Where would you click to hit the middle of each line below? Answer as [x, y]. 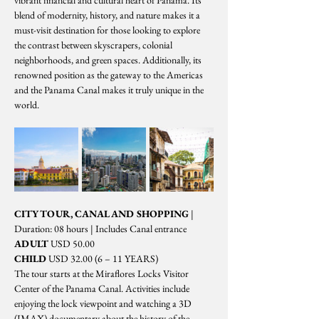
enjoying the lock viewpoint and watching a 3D [104, 303]
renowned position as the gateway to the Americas [110, 75]
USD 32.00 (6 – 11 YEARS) [102, 258]
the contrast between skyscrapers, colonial [94, 45]
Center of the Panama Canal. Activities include [103, 288]
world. [27, 105]
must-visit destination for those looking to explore [108, 30]
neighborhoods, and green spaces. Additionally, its [109, 60]
